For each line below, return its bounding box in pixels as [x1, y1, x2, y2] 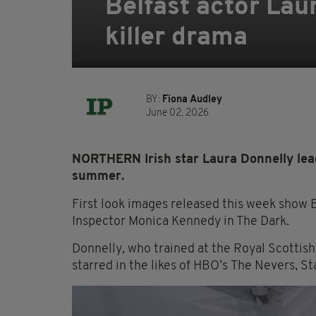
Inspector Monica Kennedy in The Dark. [72, 215, 289, 229]
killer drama [105, 25, 248, 51]
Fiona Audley [162, 95, 222, 106]
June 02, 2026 [146, 108, 209, 119]
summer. [72, 170, 124, 184]
